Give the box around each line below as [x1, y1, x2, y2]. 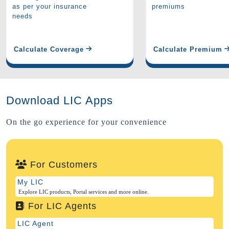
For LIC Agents [25, 201, 97, 212]
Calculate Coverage [14, 45, 84, 53]
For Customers [27, 159, 98, 170]
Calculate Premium [153, 45, 223, 53]
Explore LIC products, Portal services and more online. [18, 189, 149, 195]
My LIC [17, 178, 43, 187]
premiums [152, 3, 186, 11]
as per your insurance [12, 3, 87, 11]
